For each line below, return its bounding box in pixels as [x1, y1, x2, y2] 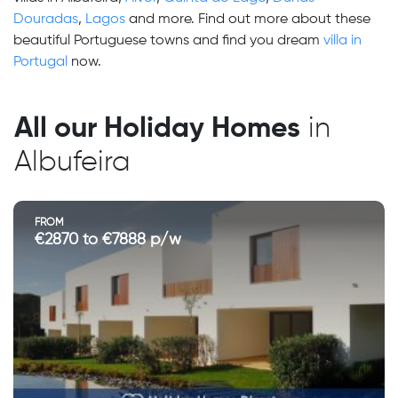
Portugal [13, 55, 68, 69]
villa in [323, 34, 362, 48]
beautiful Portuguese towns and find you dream [13, 34, 323, 48]
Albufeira [14, 148, 131, 177]
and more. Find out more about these [125, 12, 370, 27]
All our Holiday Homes [14, 115, 300, 143]
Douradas [13, 12, 78, 27]
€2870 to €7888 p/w [35, 232, 181, 248]
